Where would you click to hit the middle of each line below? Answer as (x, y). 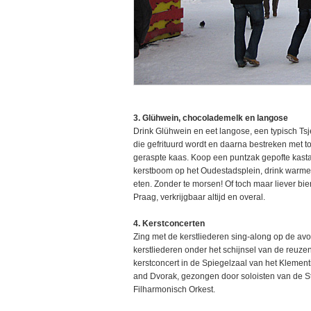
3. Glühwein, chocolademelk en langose (211, 118)
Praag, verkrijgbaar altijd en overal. (200, 197)
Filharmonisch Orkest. (174, 289)
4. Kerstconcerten (169, 224)
